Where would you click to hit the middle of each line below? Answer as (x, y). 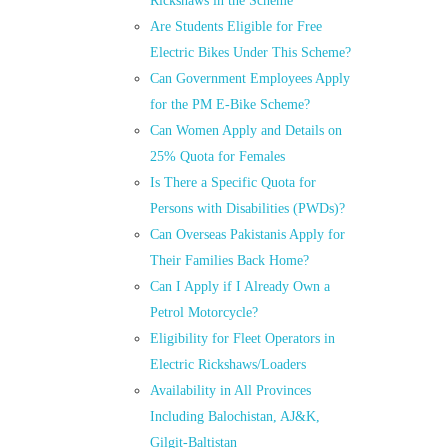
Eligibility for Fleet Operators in (243, 339)
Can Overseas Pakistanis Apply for (248, 235)
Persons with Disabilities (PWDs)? (248, 209)
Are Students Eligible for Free (236, 27)
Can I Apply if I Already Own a (240, 287)
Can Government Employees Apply (250, 79)
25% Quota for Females (218, 157)
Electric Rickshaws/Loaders (228, 365)
